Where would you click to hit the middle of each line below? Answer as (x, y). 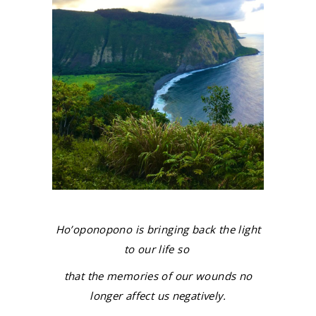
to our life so (158, 249)
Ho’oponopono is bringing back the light (158, 229)
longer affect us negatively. (158, 296)
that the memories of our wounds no (158, 276)
